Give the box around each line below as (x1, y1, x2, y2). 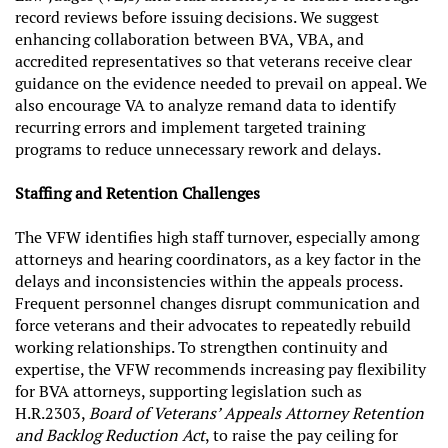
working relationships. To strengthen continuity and (15, 336, 388, 358)
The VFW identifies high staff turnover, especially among (15, 226, 419, 248)
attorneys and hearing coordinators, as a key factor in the (15, 248, 421, 270)
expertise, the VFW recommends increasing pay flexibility (15, 358, 426, 380)
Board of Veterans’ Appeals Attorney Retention (89, 402, 424, 424)
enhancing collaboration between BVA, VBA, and (15, 28, 364, 50)
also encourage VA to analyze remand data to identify (15, 94, 396, 116)
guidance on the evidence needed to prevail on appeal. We (15, 72, 427, 94)
